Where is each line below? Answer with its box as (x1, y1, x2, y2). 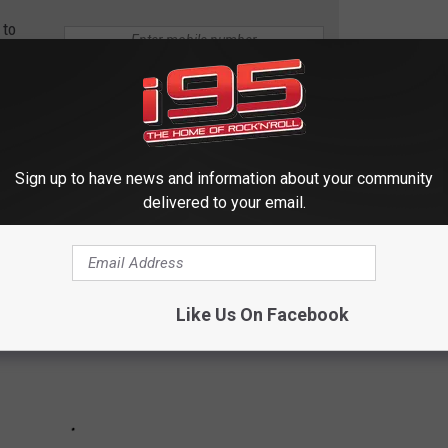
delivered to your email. (142, 192, 306, 212)
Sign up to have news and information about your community (15, 168, 433, 188)
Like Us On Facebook (175, 303, 349, 325)
